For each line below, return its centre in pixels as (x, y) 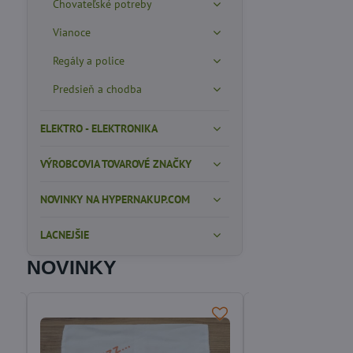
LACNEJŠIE (64, 235)
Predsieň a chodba (97, 89)
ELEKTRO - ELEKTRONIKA (98, 128)
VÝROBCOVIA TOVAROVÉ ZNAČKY (115, 164)
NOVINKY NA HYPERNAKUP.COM (115, 199)
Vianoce (71, 32)
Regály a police (88, 61)
